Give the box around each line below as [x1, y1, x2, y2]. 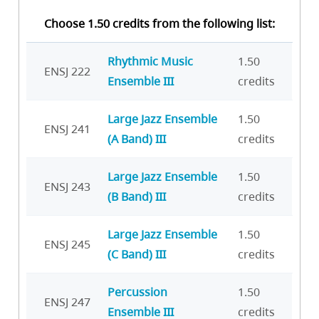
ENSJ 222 [44, 63, 90, 79]
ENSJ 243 [44, 178, 90, 194]
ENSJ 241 [44, 120, 90, 137]
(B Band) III [108, 188, 166, 204]
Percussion [108, 283, 167, 300]
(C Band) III [108, 246, 166, 262]
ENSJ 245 [44, 236, 90, 252]
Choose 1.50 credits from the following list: [44, 15, 275, 31]
